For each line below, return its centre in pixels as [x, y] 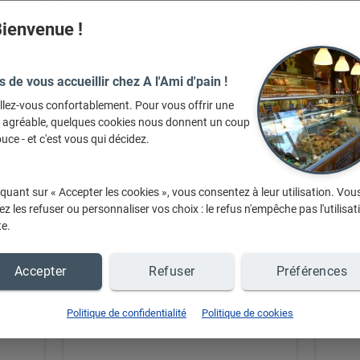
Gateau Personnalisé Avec [180, 134]
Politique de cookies [247, 313]
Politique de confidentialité [127, 313]
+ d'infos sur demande [180, 229]
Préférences [312, 271]
